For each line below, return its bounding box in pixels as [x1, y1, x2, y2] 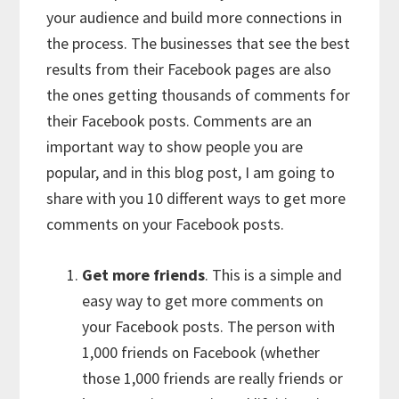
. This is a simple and [205, 265, 343, 286]
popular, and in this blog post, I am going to [46, 162, 336, 183]
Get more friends [82, 265, 206, 286]
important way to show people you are [46, 136, 304, 158]
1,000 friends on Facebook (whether [82, 342, 321, 363]
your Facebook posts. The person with [82, 316, 336, 338]
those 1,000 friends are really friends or [82, 368, 344, 389]
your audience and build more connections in [46, 7, 343, 28]
